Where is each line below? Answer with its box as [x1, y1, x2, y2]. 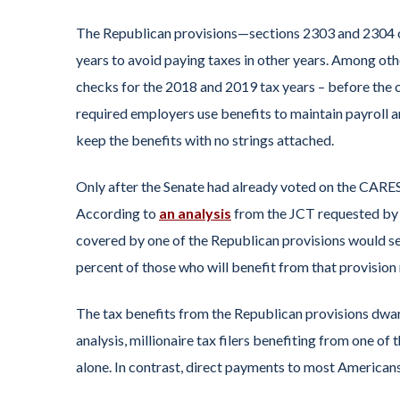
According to [76, 204, 159, 221]
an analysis [159, 204, 231, 221]
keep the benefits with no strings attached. [76, 130, 334, 148]
